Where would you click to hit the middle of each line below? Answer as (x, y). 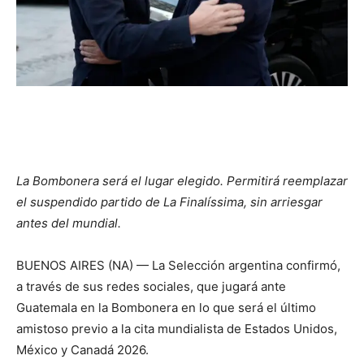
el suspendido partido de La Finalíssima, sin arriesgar (169, 201)
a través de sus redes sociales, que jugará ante (151, 286)
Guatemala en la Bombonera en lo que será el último (166, 307)
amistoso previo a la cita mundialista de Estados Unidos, (177, 328)
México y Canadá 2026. (84, 349)
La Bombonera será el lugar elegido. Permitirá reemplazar (182, 180)
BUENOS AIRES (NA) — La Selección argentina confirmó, (178, 265)
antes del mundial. (69, 223)
